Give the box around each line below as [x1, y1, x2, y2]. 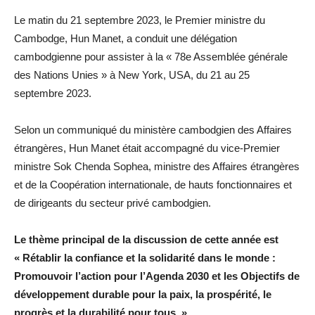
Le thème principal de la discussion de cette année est [14, 233, 278, 246]
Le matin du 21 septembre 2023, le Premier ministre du [14, 14, 265, 27]
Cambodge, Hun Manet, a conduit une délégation [14, 32, 237, 45]
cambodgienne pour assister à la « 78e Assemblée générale [14, 51, 288, 63]
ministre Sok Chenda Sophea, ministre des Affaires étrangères [14, 160, 300, 173]
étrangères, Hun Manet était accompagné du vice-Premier [14, 142, 280, 155]
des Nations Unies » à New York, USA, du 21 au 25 [14, 69, 250, 82]
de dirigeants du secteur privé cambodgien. [14, 197, 211, 210]
